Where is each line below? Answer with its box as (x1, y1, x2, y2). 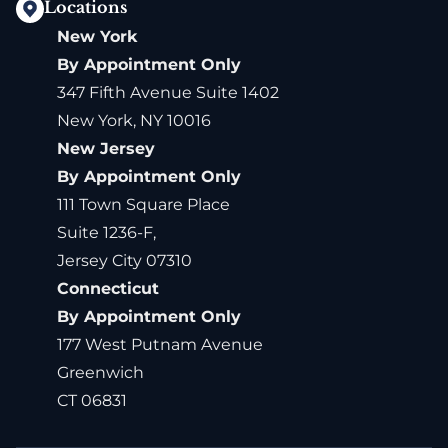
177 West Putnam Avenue (56, 335, 263, 355)
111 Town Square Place (56, 195, 230, 215)
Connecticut (56, 279, 159, 299)
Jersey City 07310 (56, 251, 192, 271)
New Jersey (56, 139, 155, 159)
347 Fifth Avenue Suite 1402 (56, 83, 279, 103)
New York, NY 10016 (56, 111, 211, 131)
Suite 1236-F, (56, 223, 156, 243)
